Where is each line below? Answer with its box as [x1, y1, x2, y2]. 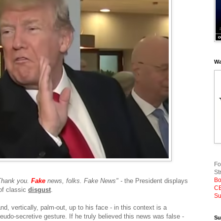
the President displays [124, 177, 188, 184]
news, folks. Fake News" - [45, 177, 124, 184]
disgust [28, 185, 51, 193]
